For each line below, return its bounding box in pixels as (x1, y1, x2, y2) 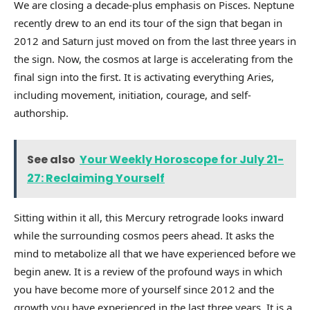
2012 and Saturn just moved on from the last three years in (14, 34, 296, 48)
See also (27, 152, 75, 168)
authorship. (14, 106, 69, 120)
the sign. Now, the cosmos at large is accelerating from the (14, 52, 293, 66)
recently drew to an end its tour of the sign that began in (14, 16, 282, 30)
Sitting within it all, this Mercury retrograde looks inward (14, 210, 284, 225)
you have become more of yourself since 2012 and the (14, 282, 274, 297)
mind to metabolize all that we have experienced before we (14, 246, 295, 261)
